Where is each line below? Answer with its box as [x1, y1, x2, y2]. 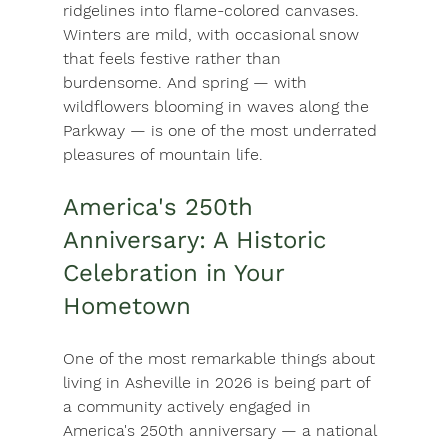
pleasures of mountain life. [62, 145, 263, 165]
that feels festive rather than [62, 49, 286, 69]
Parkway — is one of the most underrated [62, 121, 382, 141]
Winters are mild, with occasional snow [62, 25, 364, 45]
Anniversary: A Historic [62, 226, 334, 255]
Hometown [62, 292, 191, 321]
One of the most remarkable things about [62, 349, 380, 369]
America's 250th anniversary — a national [62, 421, 381, 441]
